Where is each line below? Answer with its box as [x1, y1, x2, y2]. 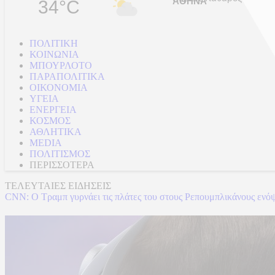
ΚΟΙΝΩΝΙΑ [29, 49, 79, 60]
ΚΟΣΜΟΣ [29, 115, 71, 126]
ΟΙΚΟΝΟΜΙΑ [29, 82, 88, 93]
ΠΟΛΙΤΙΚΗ [29, 38, 78, 48]
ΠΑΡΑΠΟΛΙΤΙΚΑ [29, 71, 105, 82]
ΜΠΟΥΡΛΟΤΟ [29, 60, 92, 71]
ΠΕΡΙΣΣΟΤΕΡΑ [29, 160, 95, 170]
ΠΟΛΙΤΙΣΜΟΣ [29, 149, 90, 159]
